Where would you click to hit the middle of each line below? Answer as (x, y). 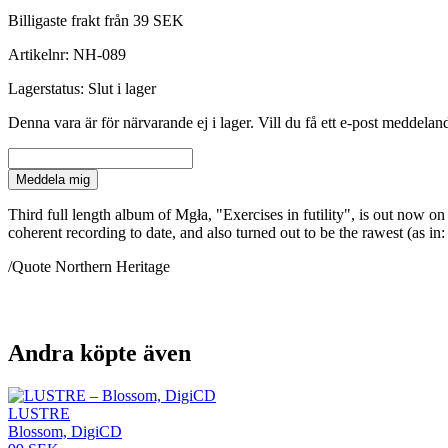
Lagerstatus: (48, 88)
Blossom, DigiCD (65, 431)
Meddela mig (53, 179)
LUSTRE (39, 413)
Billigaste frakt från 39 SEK (96, 20)
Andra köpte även (99, 352)
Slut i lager (122, 88)
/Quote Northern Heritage (89, 266)
